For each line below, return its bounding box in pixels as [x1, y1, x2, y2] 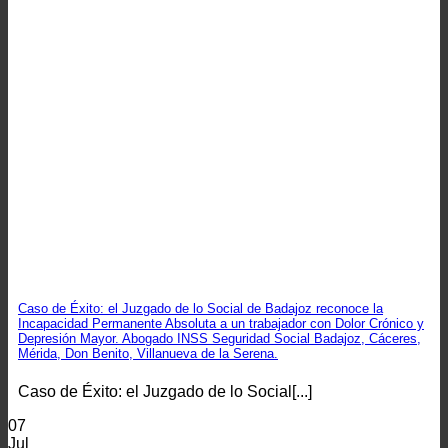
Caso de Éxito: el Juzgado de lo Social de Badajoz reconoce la [18, 301, 383, 317]
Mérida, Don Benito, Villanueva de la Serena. [18, 346, 278, 362]
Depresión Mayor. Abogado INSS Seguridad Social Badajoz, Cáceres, [18, 331, 421, 347]
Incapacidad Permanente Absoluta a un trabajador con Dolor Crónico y [18, 316, 424, 332]
